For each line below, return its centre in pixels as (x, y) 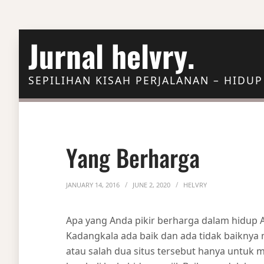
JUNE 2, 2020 (151, 185)
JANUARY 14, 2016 (93, 185)
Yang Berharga (133, 157)
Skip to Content (41, 37)
